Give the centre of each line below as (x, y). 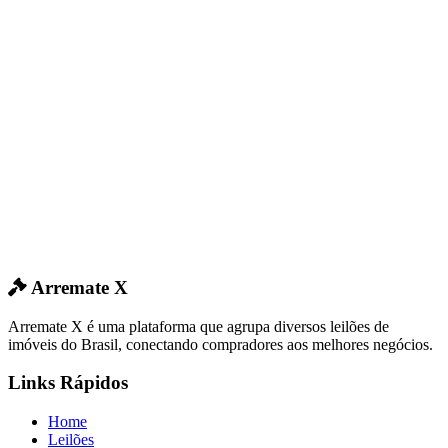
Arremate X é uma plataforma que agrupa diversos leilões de (198, 326)
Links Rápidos (68, 383)
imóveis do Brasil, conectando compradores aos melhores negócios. (220, 344)
